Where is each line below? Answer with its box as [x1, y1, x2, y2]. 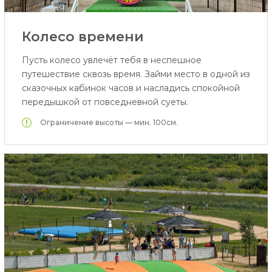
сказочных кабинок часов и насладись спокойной [21, 82, 240, 93]
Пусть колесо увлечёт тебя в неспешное [21, 54, 202, 66]
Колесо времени [21, 28, 144, 45]
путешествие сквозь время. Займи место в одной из [21, 68, 250, 80]
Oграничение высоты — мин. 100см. [39, 118, 178, 127]
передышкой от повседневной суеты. [21, 96, 188, 107]
